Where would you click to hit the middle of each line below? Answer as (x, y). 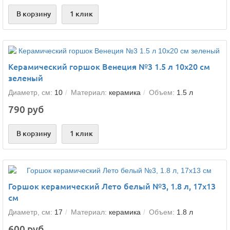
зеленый (26, 78)
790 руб (26, 109)
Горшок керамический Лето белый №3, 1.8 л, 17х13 (112, 186)
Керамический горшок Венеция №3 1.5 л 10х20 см (109, 67)
